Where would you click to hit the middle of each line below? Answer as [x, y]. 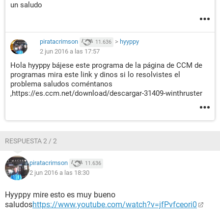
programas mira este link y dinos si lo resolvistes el [95, 75]
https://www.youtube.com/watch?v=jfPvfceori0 [115, 205]
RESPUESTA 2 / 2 [31, 141]
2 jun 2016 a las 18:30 [59, 173]
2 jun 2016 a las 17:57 [70, 51]
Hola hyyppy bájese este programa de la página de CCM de [106, 65]
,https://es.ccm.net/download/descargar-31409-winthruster [106, 93]
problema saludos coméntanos [61, 84]
